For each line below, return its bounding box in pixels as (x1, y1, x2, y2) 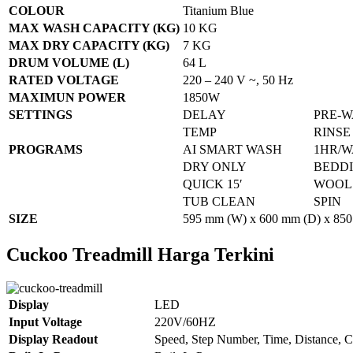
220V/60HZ (154, 315, 216, 329)
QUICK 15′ (183, 177, 243, 191)
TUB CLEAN (183, 195, 255, 209)
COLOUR (9, 4, 65, 18)
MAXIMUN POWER (9, 91, 126, 105)
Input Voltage (9, 315, 82, 329)
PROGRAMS (9, 143, 83, 157)
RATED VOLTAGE (9, 73, 119, 87)
